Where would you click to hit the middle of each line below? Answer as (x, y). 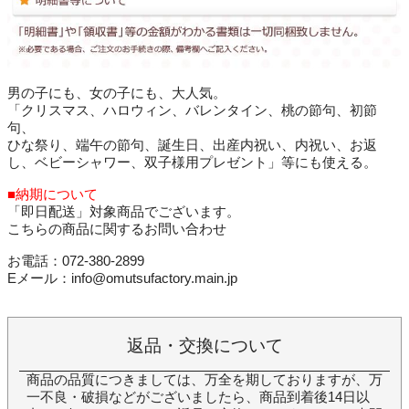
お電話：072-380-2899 (76, 262)
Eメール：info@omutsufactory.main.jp (122, 279)
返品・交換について (204, 346)
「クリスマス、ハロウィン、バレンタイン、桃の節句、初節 (192, 111)
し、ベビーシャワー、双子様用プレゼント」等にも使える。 (192, 163)
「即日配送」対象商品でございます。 (124, 212)
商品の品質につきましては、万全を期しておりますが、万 (204, 380)
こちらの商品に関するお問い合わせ (117, 230)
